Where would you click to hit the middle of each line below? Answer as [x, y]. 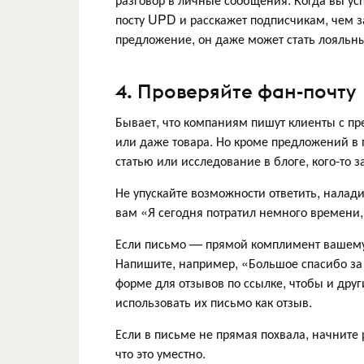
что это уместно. [160, 353]
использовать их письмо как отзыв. [214, 301]
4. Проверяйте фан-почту [236, 91]
